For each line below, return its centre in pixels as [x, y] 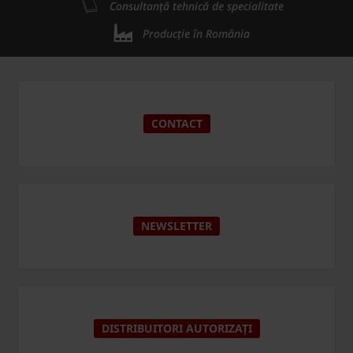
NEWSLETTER [176, 226]
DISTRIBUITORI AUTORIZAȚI [176, 329]
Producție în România [196, 34]
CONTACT [176, 124]
